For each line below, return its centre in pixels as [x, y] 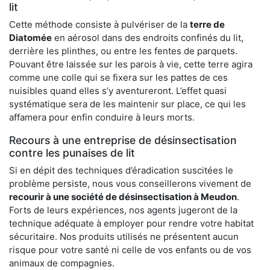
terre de [207, 25]
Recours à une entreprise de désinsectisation [123, 140]
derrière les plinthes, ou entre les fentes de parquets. [123, 51]
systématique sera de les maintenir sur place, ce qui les [127, 104]
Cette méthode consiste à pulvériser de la [99, 25]
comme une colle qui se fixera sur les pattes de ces [118, 78]
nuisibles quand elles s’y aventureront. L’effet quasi [118, 91]
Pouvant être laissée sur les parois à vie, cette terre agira [131, 64]
